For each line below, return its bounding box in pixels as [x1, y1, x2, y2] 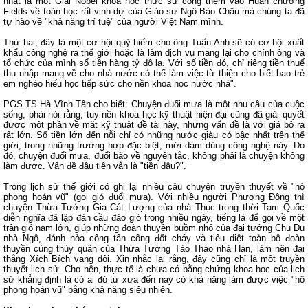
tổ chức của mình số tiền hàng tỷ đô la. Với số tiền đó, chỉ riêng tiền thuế [3, 58, 305, 68]
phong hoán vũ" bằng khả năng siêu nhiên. [3, 285, 173, 295]
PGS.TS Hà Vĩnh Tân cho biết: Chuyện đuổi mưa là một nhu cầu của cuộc [3, 99, 305, 109]
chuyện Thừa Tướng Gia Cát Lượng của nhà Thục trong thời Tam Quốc [3, 202, 305, 212]
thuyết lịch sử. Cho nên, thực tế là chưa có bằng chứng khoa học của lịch [3, 264, 305, 274]
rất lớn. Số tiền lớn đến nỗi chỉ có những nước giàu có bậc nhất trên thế [3, 130, 305, 140]
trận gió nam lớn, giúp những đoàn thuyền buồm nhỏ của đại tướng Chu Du [3, 223, 305, 233]
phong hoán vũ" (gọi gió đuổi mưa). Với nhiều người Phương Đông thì [3, 192, 305, 202]
